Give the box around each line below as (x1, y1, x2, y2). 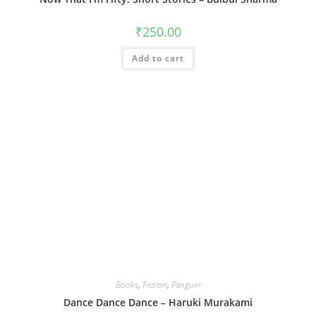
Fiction (142, 278, 167, 291)
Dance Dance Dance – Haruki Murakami (63, 295, 253, 309)
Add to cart (132, 52, 184, 65)
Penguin (171, 278, 201, 291)
